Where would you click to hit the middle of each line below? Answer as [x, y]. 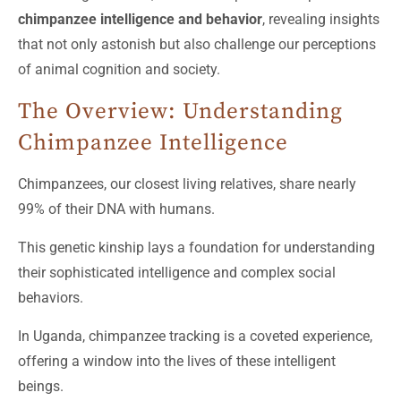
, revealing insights [321, 20]
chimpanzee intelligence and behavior [140, 20]
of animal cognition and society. [119, 70]
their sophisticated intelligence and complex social [177, 273]
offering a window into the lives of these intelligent [177, 362]
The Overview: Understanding [180, 112]
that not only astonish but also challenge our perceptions [197, 45]
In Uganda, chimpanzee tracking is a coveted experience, [195, 337]
